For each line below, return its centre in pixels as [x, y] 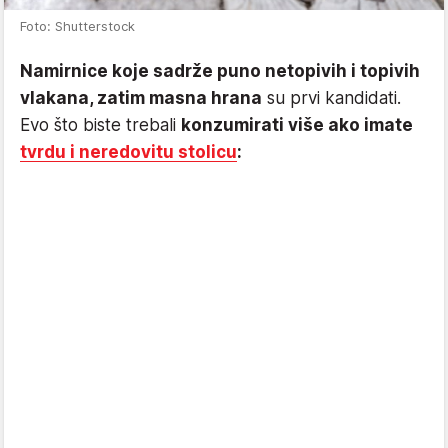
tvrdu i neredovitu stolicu [128, 152]
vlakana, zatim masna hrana [141, 98]
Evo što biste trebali [100, 125]
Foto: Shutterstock [77, 26]
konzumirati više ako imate [297, 125]
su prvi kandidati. [331, 98]
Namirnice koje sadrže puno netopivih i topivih [220, 71]
